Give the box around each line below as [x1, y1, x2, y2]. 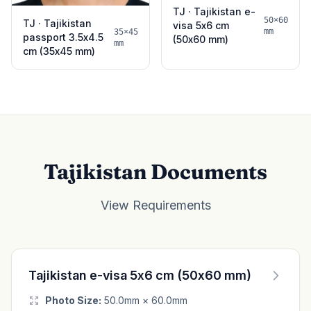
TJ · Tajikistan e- [173, 5, 255, 17]
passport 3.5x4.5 [23, 31, 103, 43]
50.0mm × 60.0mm [101, 294, 187, 306]
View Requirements [100, 197, 211, 212]
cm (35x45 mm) [23, 44, 95, 57]
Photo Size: [45, 294, 101, 306]
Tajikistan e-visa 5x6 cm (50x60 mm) [28, 267, 251, 283]
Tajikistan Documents [44, 158, 267, 185]
